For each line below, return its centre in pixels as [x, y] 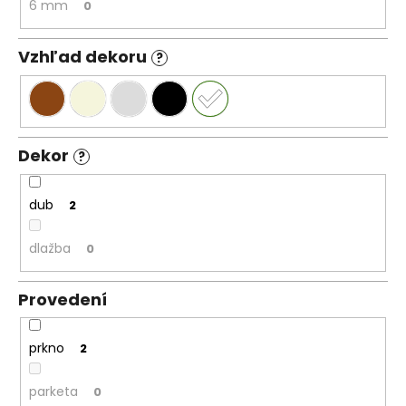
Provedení [63, 300]
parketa [53, 391]
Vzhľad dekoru [82, 57]
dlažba [49, 248]
